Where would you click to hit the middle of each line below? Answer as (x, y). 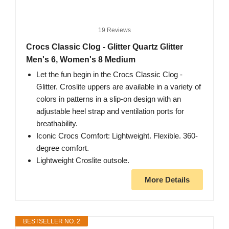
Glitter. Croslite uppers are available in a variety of (119, 86)
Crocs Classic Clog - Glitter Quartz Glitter (105, 47)
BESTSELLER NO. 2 (52, 221)
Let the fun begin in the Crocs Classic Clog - (109, 74)
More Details (167, 179)
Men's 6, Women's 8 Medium (81, 59)
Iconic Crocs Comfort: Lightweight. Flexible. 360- (117, 135)
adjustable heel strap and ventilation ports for (110, 111)
